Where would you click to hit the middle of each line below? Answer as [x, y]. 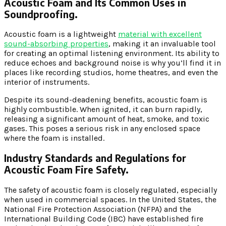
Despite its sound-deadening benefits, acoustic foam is [106, 100]
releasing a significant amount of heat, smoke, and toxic [107, 119]
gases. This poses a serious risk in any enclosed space [102, 129]
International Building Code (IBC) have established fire [104, 218]
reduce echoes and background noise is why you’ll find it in [112, 63]
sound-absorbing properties [56, 44]
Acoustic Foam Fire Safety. [66, 169]
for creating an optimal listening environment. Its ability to [112, 53]
